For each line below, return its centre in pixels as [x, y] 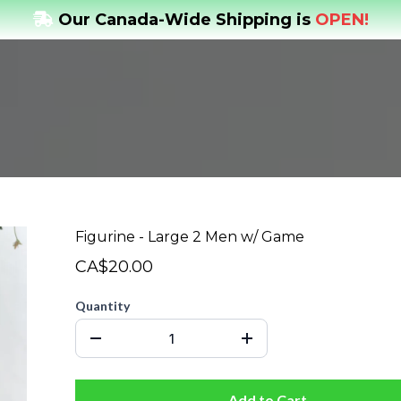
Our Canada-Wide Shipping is [186, 20]
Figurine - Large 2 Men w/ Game [190, 237]
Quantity [102, 306]
